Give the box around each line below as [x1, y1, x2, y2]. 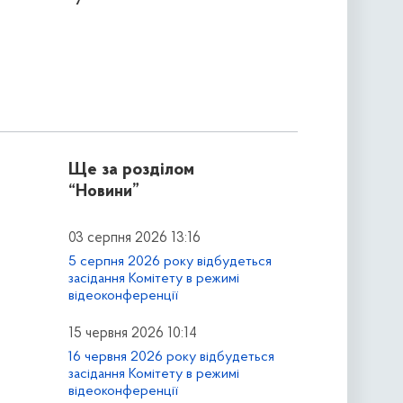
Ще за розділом [67, 161, 194, 180]
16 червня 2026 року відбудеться [67, 349, 274, 364]
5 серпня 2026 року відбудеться [67, 254, 272, 269]
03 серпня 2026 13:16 [67, 231, 201, 246]
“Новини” [67, 184, 139, 201]
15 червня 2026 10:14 [67, 326, 197, 341]
